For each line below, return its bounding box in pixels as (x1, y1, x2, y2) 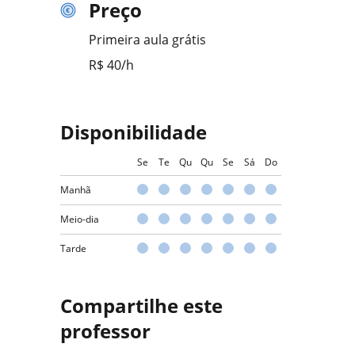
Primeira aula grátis (89, 31, 206, 48)
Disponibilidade (60, 119, 207, 145)
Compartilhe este (60, 292, 223, 319)
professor (60, 318, 151, 344)
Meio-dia (60, 212, 99, 226)
